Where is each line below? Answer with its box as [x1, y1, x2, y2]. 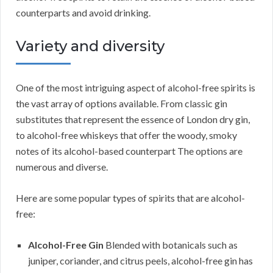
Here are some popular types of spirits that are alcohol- [16, 192, 245, 204]
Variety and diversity [16, 37, 165, 55]
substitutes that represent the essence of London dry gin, [16, 113, 250, 126]
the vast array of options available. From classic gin [16, 97, 227, 110]
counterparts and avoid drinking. [16, 7, 151, 19]
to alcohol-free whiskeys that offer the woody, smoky [16, 129, 237, 141]
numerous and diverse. [16, 161, 108, 173]
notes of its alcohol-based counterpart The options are [16, 145, 243, 157]
